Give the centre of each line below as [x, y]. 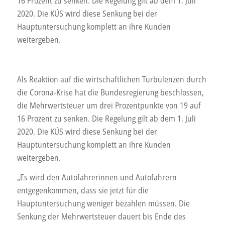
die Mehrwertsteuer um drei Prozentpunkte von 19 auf [109, 105]
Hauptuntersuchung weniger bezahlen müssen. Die [103, 204]
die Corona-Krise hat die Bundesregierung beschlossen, [110, 92]
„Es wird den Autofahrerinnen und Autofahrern [97, 178]
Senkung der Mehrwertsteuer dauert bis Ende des [101, 217]
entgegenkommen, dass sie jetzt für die [83, 191]
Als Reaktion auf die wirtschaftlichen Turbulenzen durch [111, 79]
